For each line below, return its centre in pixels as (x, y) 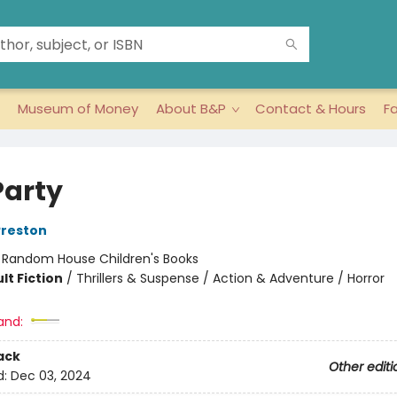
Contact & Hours (311, 109)
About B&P (191, 109)
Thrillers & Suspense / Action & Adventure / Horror (230, 278)
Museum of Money (78, 109)
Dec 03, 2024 (51, 376)
